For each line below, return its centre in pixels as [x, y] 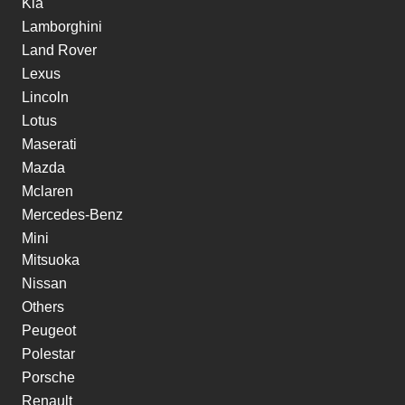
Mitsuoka [51, 259]
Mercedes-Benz [72, 214]
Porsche [48, 377]
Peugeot [49, 330]
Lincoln [45, 97]
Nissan [44, 283]
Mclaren [47, 191]
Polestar [48, 353]
